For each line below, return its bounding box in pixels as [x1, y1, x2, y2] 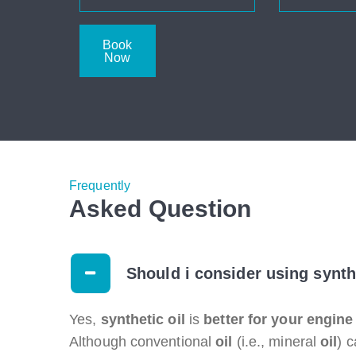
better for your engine [203, 311, 354, 327]
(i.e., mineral [232, 334, 321, 350]
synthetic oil [100, 311, 185, 327]
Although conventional [69, 334, 216, 350]
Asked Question [69, 195, 252, 222]
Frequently [69, 179, 130, 192]
